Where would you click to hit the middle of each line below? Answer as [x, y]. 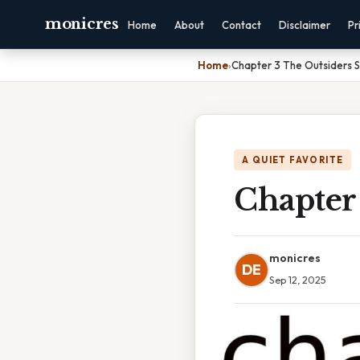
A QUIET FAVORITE [293, 160]
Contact [241, 25]
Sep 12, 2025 [298, 280]
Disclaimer [304, 25]
